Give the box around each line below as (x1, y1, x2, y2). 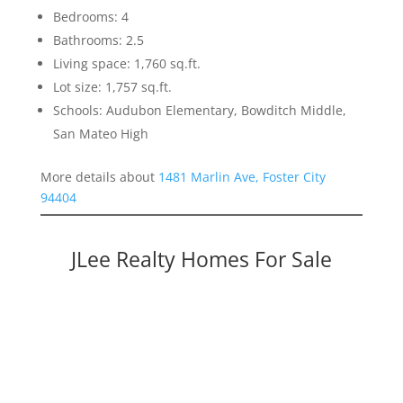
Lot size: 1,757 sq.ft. (52, 78, 172, 96)
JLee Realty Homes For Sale (70, 245, 332, 274)
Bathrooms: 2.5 (52, 31, 144, 49)
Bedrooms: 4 (52, 8, 129, 26)
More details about (40, 168, 158, 186)
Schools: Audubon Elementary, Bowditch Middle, (52, 102, 346, 120)
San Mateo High (52, 125, 148, 143)
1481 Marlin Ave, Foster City (157, 168, 326, 186)
